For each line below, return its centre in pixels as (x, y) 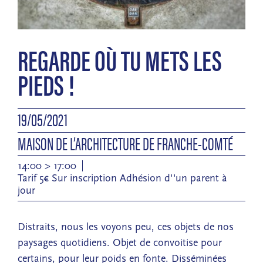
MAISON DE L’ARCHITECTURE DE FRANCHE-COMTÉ (125, 143)
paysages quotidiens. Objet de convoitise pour (120, 242)
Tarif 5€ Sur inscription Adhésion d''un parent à (122, 178)
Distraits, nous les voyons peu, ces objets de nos (126, 227)
